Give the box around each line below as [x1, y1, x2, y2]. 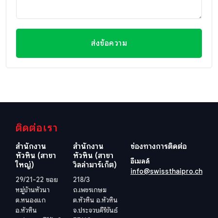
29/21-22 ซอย [16, 175, 58, 184]
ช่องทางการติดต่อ [130, 142, 187, 152]
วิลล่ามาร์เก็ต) [73, 160, 117, 170]
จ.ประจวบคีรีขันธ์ [73, 206, 118, 215]
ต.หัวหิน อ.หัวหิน [73, 196, 118, 205]
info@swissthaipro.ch [130, 167, 202, 176]
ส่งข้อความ [91, 38, 127, 49]
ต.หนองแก [16, 196, 46, 205]
